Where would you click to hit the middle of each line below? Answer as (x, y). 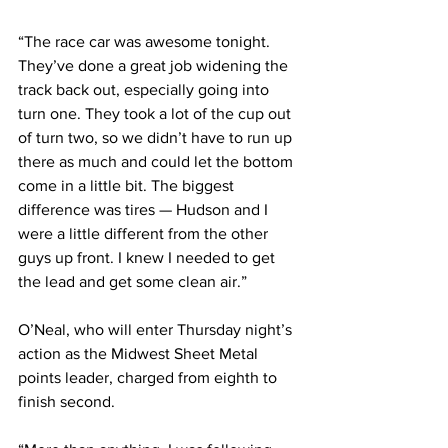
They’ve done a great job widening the (155, 66)
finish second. (66, 402)
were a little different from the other (145, 234)
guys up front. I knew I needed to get (148, 258)
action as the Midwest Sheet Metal (140, 354)
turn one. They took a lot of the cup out (156, 114)
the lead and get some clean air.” (132, 282)
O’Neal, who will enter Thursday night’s (157, 330)
